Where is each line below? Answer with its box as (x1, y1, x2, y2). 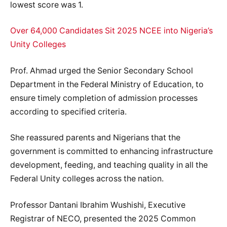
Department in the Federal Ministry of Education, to (10, 79, 204, 89)
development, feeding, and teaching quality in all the (10, 160, 208, 170)
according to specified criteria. (10, 106, 127, 117)
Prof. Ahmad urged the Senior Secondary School (10, 65, 193, 75)
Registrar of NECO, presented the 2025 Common (10, 213, 196, 223)
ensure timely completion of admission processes (10, 93, 198, 103)
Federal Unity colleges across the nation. (10, 174, 164, 184)
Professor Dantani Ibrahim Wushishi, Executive (10, 200, 185, 210)
